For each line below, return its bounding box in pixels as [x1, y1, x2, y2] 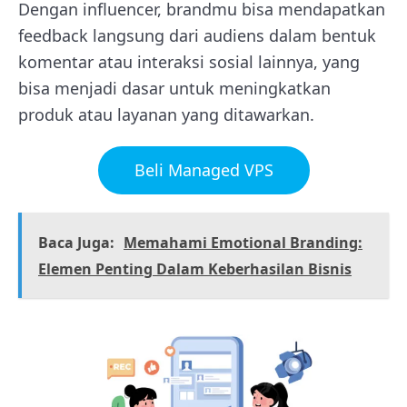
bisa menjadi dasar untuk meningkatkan [18, 76, 331, 99]
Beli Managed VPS [134, 158, 273, 181]
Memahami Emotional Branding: [124, 232, 362, 253]
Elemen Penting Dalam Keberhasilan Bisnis [38, 258, 352, 279]
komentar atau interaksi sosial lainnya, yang [18, 50, 360, 73]
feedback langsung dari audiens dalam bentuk [18, 24, 376, 46]
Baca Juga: [38, 232, 114, 253]
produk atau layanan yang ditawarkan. [18, 103, 314, 125]
